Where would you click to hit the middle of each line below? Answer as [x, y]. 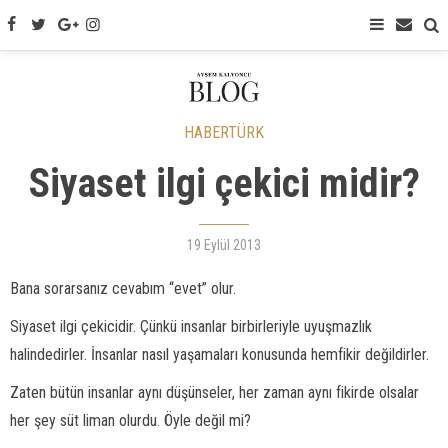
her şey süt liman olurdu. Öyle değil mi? [130, 420]
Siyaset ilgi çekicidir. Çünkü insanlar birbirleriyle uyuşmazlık [191, 326]
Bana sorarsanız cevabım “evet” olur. [123, 288]
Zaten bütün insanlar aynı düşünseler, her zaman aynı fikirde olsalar [214, 392]
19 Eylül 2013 [224, 245]
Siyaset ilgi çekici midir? [224, 183]
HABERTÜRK [224, 132]
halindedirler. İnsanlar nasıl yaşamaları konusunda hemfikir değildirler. [219, 354]
